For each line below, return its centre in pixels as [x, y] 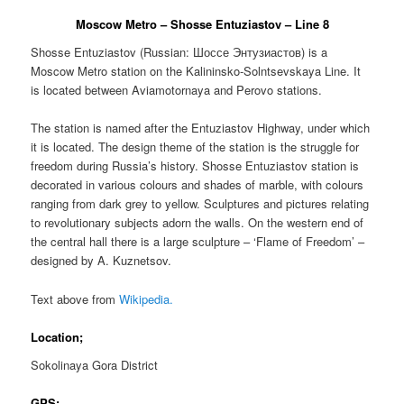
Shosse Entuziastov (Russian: [112, 52]
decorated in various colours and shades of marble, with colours [197, 185]
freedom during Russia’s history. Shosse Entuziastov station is [195, 166]
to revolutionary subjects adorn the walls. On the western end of [197, 223]
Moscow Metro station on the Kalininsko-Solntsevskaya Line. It [196, 71]
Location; [57, 336]
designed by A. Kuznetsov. [101, 261]
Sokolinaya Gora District [95, 365]
